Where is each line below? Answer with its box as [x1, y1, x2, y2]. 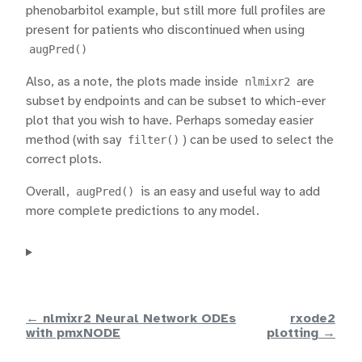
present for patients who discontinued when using [26, 23, 305, 37]
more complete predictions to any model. [26, 204, 259, 218]
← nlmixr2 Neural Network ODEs [26, 311, 236, 326]
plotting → [267, 326, 335, 340]
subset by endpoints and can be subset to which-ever [26, 94, 326, 108]
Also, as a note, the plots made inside [26, 74, 242, 89]
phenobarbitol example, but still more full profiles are [26, 3, 326, 18]
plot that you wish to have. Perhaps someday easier [26, 113, 314, 128]
